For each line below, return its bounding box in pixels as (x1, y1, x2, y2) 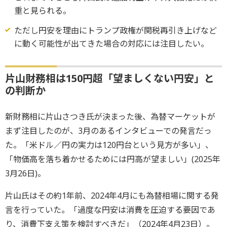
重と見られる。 (14, 5, 71, 16)
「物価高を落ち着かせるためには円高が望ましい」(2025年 (5, 153, 220, 165)
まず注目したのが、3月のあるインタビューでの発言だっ (5, 125, 212, 136)
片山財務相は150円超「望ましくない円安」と (5, 71, 214, 85)
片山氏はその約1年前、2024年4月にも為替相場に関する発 (5, 190, 219, 201)
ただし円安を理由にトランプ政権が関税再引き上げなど (14, 24, 217, 36)
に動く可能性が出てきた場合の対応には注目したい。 (14, 37, 209, 49)
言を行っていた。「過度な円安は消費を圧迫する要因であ (5, 204, 215, 215)
